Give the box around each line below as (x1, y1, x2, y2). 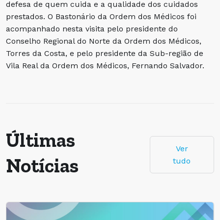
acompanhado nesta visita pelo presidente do (6, 24, 178, 33)
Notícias (6, 153, 79, 177)
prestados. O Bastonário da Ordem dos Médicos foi (6, 11, 196, 21)
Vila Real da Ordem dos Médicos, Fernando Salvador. (6, 60, 204, 70)
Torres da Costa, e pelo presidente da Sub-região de (6, 48, 203, 58)
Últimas (6, 128, 75, 152)
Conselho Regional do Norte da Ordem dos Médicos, (6, 36, 201, 46)
